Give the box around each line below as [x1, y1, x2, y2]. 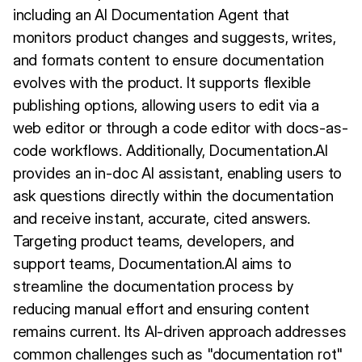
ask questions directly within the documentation [12, 186, 334, 205]
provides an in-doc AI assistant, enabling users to [12, 163, 343, 183]
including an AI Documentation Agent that [12, 5, 290, 24]
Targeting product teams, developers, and [12, 231, 295, 250]
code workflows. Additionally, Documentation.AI [12, 141, 329, 160]
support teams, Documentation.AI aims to [12, 254, 292, 273]
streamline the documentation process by [12, 276, 294, 296]
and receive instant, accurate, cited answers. [12, 208, 311, 228]
